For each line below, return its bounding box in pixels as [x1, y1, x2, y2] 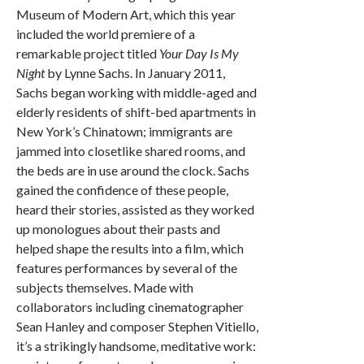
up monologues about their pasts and [16, 221, 220, 236]
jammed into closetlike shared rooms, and [16, 143, 245, 158]
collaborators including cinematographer [16, 299, 244, 314]
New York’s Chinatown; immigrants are [16, 123, 232, 139]
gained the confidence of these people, [16, 182, 228, 197]
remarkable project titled [16, 45, 159, 61]
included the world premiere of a [16, 26, 195, 41]
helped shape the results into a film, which [16, 240, 244, 256]
